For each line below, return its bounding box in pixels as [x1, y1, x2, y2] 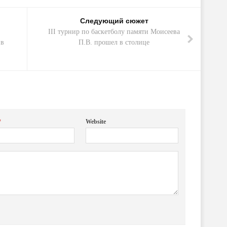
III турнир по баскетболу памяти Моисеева [48, 28, 180, 35]
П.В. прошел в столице [79, 39, 149, 46]
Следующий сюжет [80, 17, 148, 25]
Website [85, 118, 106, 125]
